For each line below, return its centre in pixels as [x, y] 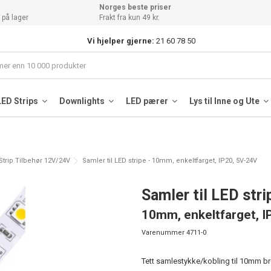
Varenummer [163, 233]
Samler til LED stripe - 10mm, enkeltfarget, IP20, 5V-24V [170, 161]
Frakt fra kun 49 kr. [130, 18]
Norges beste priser [135, 7]
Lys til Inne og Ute [225, 101]
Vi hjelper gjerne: [121, 41]
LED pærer [148, 101]
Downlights [83, 101]
